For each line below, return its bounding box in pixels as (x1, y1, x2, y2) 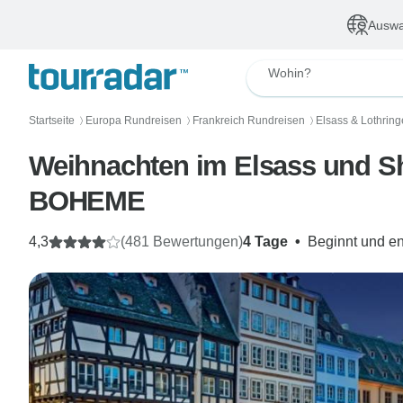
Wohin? (268, 66, 311, 80)
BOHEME (29, 185, 145, 217)
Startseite (29, 114, 75, 127)
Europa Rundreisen (85, 114, 182, 127)
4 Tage (243, 234, 288, 249)
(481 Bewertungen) (121, 234, 243, 249)
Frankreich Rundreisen (193, 114, 305, 127)
